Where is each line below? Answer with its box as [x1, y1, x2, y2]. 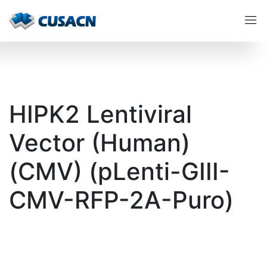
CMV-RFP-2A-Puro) [9, 185, 234, 215]
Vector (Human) [9, 128, 190, 157]
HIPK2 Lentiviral [9, 100, 192, 129]
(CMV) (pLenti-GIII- [9, 157, 230, 186]
